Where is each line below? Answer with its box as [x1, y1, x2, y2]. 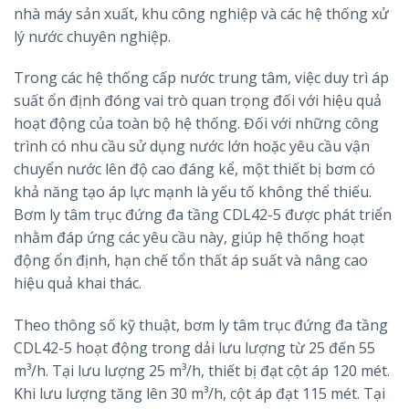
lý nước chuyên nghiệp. [14, 26, 171, 47]
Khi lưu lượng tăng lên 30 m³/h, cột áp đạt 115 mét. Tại [14, 383, 385, 404]
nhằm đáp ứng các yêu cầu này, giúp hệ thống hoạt [14, 227, 364, 248]
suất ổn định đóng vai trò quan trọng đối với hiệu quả [14, 90, 382, 111]
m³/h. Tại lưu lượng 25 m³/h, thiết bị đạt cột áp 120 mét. [14, 361, 390, 382]
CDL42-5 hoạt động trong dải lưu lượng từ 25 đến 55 [14, 338, 375, 359]
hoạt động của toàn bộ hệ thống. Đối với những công [14, 113, 379, 134]
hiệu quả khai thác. [14, 273, 142, 294]
